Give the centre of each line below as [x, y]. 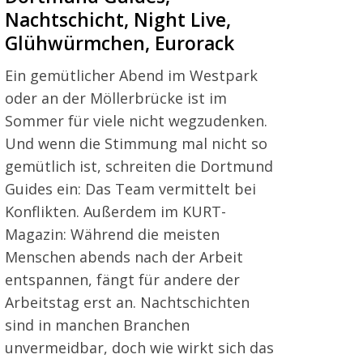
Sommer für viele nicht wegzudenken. [136, 120]
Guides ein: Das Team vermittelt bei [130, 188]
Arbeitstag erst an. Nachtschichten [127, 302]
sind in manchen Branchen [97, 325]
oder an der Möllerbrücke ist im [116, 98]
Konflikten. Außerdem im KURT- [115, 211]
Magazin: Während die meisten [112, 234]
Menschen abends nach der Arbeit [124, 256]
